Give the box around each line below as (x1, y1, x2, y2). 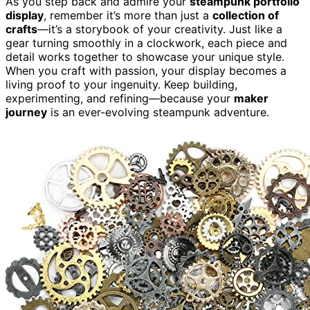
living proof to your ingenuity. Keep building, (6, 77, 237, 91)
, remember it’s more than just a (44, 8, 212, 22)
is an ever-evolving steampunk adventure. (47, 104, 269, 119)
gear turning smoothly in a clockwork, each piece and (6, 35, 287, 50)
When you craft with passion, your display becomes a (6, 63, 286, 77)
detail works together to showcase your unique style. (6, 49, 284, 64)
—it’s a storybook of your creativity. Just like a (37, 21, 282, 36)
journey (6, 104, 47, 119)
